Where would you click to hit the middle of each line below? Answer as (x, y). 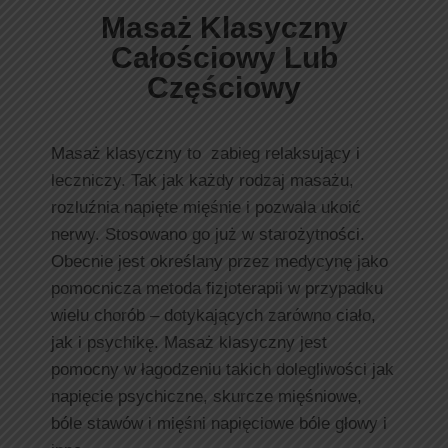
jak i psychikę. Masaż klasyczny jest (189, 343)
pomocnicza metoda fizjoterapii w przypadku (217, 289)
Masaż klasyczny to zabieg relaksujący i (205, 154)
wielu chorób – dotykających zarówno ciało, (213, 316)
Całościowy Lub (224, 58)
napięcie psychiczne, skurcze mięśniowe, (206, 397)
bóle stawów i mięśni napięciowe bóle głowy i (219, 424)
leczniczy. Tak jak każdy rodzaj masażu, (202, 181)
